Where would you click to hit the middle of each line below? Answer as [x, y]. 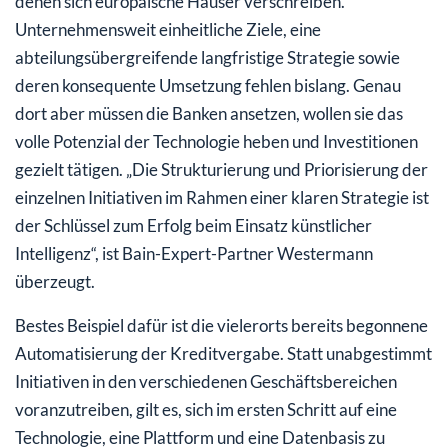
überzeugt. [55, 282]
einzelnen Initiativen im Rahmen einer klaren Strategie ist [222, 198]
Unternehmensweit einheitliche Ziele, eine [168, 30]
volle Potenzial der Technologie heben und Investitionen [216, 142]
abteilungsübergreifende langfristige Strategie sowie [207, 58]
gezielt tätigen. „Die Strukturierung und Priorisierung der [221, 170]
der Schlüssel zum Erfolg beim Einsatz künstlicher [193, 226]
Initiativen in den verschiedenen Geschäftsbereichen [206, 382]
